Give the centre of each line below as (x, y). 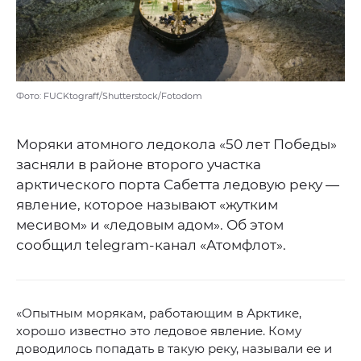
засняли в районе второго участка (139, 165)
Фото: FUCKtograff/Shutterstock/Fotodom (109, 96)
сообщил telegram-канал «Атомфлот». (151, 245)
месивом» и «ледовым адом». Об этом (150, 225)
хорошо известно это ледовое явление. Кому (159, 331)
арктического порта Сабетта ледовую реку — (178, 185)
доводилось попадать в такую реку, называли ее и (174, 349)
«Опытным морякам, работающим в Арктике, (159, 313)
